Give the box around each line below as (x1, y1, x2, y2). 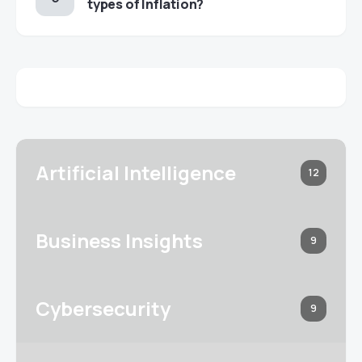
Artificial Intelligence (36, 159, 236, 186)
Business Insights (36, 227, 203, 254)
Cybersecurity (36, 295, 170, 322)
